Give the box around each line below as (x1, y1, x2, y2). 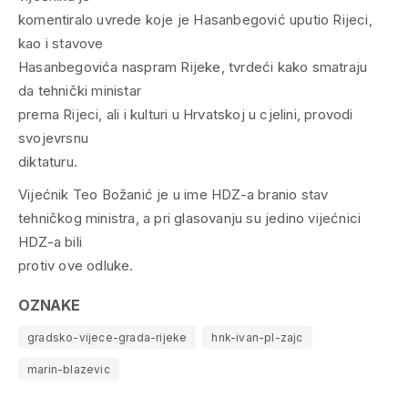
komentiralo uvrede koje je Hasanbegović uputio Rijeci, (18, 10, 372, 28)
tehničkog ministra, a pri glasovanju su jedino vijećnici (18, 209, 362, 227)
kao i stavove (18, 34, 104, 52)
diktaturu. (18, 152, 77, 170)
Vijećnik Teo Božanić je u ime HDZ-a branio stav (18, 185, 329, 203)
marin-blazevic (27, 362, 110, 376)
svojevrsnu (18, 128, 88, 147)
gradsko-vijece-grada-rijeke (27, 330, 188, 344)
